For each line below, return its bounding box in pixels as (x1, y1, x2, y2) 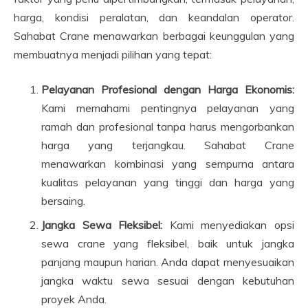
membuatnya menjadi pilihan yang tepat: (14, 47, 212, 61)
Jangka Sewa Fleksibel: (41, 218, 163, 232)
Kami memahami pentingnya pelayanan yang (41, 101, 294, 115)
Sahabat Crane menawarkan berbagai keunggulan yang (14, 29, 294, 43)
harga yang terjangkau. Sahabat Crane (41, 138, 294, 152)
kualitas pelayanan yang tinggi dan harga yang (41, 175, 294, 189)
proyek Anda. (41, 292, 107, 306)
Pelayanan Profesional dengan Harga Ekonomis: (41, 82, 294, 96)
